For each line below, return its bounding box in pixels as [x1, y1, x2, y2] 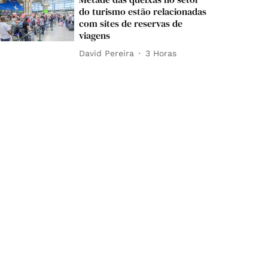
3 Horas [145, 48, 177, 58]
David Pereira [79, 48, 135, 58]
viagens [79, 29, 111, 42]
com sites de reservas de [79, 17, 183, 31]
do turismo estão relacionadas [79, 5, 207, 19]
